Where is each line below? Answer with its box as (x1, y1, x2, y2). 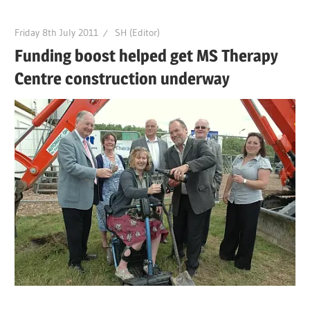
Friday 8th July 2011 (15, 26, 99, 39)
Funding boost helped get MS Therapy (15, 45, 279, 66)
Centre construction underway (15, 68, 230, 89)
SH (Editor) (115, 26, 161, 39)
